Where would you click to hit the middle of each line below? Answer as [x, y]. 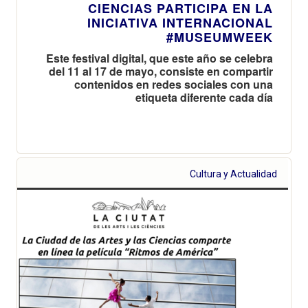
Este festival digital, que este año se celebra [159, 58]
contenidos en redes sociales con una [174, 84]
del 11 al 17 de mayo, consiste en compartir [161, 71]
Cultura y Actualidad [234, 174]
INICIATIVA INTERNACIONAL [180, 22]
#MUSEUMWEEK [220, 37]
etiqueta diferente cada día [204, 97]
